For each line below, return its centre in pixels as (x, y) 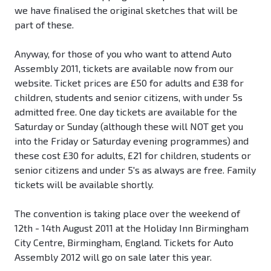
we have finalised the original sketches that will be (126, 10)
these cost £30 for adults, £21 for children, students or (133, 155)
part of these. (44, 25)
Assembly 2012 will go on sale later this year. (113, 257)
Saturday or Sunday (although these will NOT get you (129, 126)
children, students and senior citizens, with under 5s (129, 97)
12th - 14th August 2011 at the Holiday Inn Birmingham (132, 228)
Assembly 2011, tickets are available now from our (124, 68)
